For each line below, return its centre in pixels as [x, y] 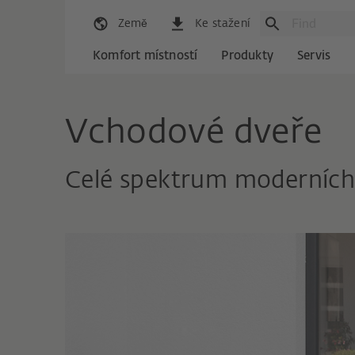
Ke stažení [222, 24]
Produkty [248, 56]
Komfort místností [145, 56]
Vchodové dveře [194, 133]
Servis [314, 56]
